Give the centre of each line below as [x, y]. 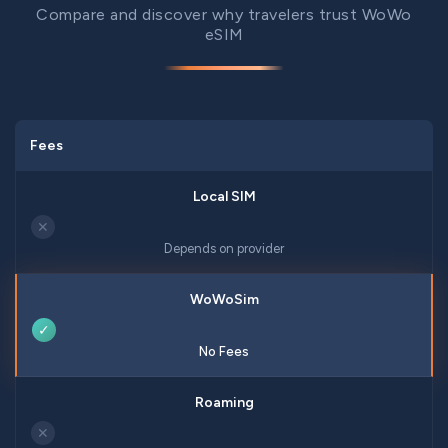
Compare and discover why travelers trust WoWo [224, 14]
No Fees [224, 351]
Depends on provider [224, 248]
